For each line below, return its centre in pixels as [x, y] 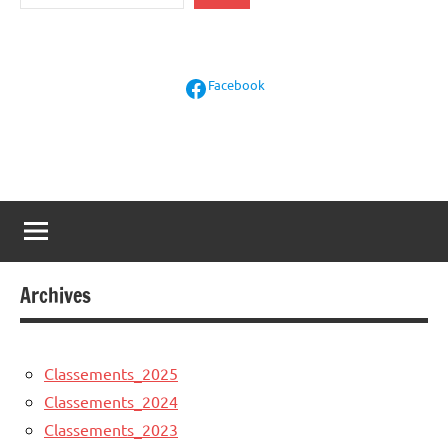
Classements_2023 [111, 428]
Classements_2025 [111, 372]
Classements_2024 [111, 400]
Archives [55, 295]
